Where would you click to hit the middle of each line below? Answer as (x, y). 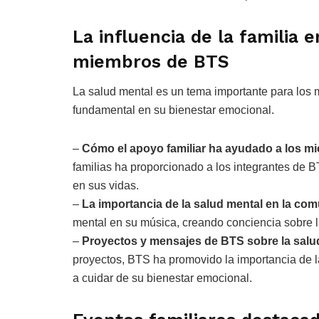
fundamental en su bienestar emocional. (173, 110)
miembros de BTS (151, 61)
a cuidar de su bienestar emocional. (162, 278)
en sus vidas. (106, 186)
